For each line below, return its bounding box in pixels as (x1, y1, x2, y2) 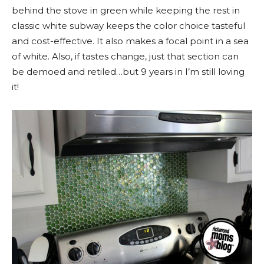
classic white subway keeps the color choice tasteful (12, 20, 245, 32)
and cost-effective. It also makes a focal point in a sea (12, 35, 249, 47)
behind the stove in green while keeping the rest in (12, 5, 240, 16)
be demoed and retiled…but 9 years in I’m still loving (12, 66, 245, 78)
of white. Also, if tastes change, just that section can (12, 51, 239, 62)
